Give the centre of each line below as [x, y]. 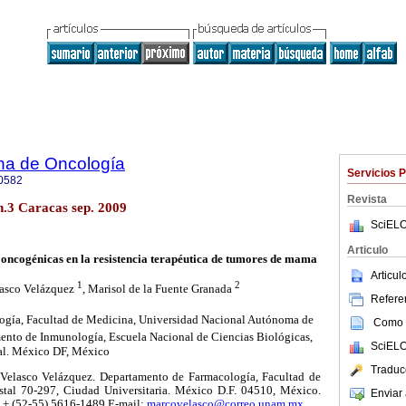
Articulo [367, 250]
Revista [367, 199]
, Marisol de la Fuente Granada [159, 288]
